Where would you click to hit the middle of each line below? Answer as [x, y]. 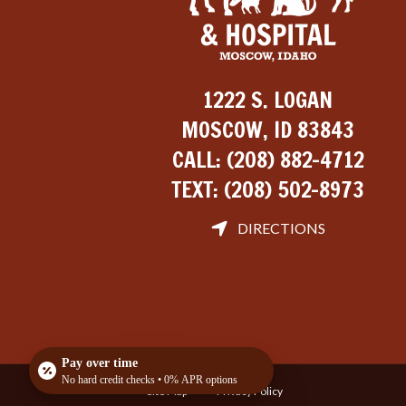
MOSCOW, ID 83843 [268, 130]
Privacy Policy [250, 391]
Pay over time [100, 363]
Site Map [167, 391]
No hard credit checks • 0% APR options [150, 380]
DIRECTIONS [281, 228]
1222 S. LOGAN [268, 100]
